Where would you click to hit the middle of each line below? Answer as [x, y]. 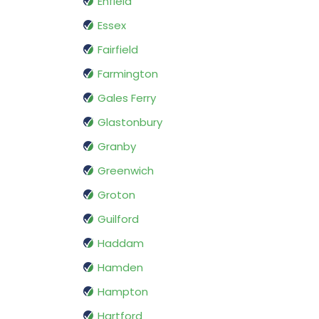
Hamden [120, 268]
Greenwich [126, 171]
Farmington [128, 74]
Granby [117, 147]
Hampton [123, 292]
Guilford [118, 219]
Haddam [121, 244]
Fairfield [118, 50]
